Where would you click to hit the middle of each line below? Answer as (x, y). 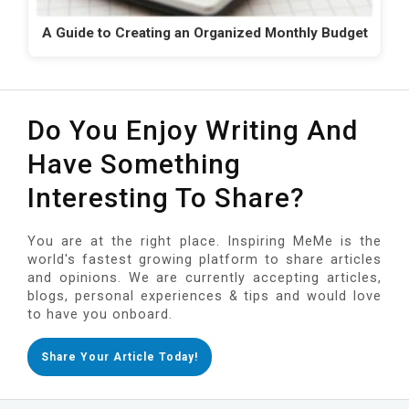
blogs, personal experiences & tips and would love (204, 297)
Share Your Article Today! (120, 357)
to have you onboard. (100, 315)
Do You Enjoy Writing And (193, 131)
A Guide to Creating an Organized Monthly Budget (204, 33)
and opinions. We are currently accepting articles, (204, 278)
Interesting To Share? (166, 198)
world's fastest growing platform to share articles (204, 260)
